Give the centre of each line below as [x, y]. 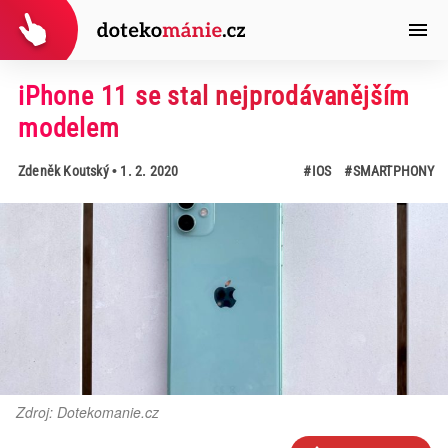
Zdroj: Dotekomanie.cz [87, 412]
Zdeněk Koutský [63, 171]
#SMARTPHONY [389, 171]
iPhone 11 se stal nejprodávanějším [214, 96]
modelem [68, 128]
